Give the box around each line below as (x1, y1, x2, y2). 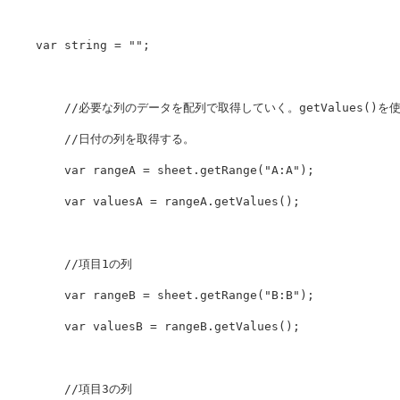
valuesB (93, 320, 143, 334)
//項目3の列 (64, 382, 132, 396)
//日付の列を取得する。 (64, 132, 195, 146)
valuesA (93, 195, 143, 209)
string (64, 38, 107, 53)
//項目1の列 (64, 257, 132, 271)
